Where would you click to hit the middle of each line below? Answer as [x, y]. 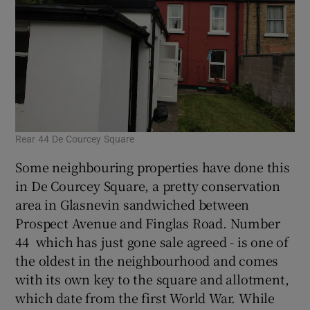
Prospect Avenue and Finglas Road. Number [148, 222]
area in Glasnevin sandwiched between [133, 204]
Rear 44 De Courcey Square [75, 139]
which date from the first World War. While [145, 297]
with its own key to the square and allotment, [152, 279]
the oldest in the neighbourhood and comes [147, 260]
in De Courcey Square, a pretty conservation [148, 185]
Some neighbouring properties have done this [153, 166]
